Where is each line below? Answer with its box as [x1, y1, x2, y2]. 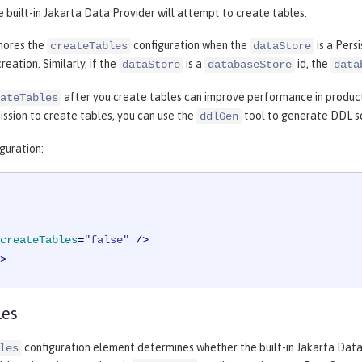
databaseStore [208, 58, 292, 72]
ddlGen [200, 110, 238, 124]
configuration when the [131, 39, 250, 53]
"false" [84, 234, 129, 247]
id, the [295, 57, 330, 71]
